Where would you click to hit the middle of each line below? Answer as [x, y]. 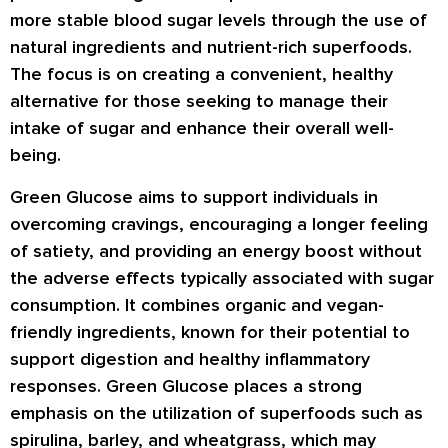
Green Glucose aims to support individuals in [194, 196]
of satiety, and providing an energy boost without [216, 250]
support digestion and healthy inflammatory [190, 358]
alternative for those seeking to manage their [199, 101]
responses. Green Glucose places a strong [186, 385]
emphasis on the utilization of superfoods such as [216, 412]
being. [35, 155]
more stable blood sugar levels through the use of [218, 20]
